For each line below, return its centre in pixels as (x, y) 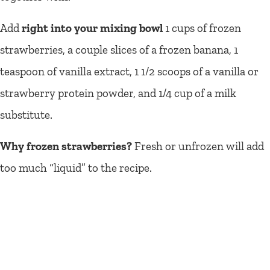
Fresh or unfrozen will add (198, 146)
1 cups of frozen (202, 28)
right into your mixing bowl (92, 28)
